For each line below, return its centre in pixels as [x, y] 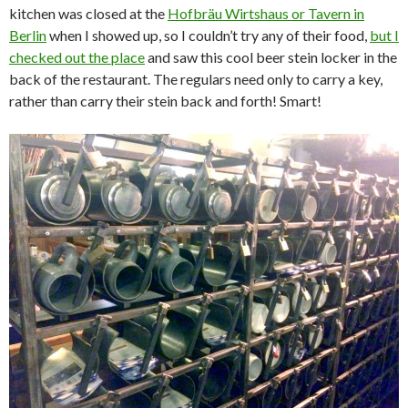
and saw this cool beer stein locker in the [271, 56]
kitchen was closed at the [88, 13]
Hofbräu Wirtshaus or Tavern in [266, 13]
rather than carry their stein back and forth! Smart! [165, 100]
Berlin [28, 35]
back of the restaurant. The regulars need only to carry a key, [196, 78]
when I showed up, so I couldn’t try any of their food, [208, 35]
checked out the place [77, 56]
